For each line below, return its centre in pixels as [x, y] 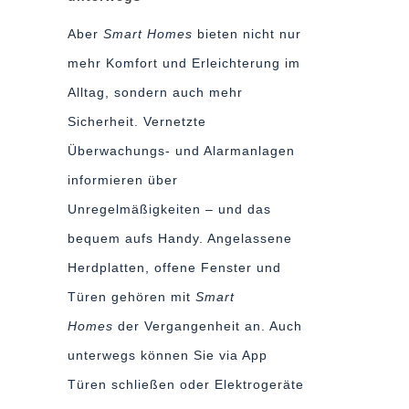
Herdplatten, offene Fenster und [174, 267]
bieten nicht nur [249, 34]
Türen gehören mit [131, 297]
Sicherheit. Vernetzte [137, 121]
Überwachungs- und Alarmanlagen [181, 151]
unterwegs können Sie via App [168, 355]
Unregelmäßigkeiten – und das [169, 209]
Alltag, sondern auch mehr [155, 92]
